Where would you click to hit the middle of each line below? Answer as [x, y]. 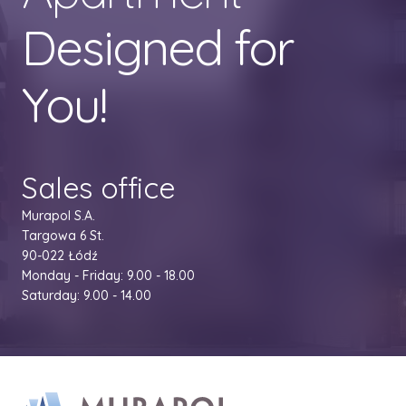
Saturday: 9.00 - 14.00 [87, 296]
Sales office [99, 188]
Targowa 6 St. [63, 236]
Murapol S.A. [58, 216]
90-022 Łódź [60, 256]
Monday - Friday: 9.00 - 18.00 [108, 276]
